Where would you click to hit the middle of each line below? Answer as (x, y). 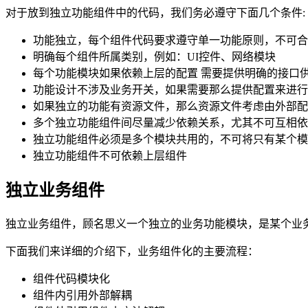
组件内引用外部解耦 (82, 295)
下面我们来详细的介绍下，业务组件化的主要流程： (132, 251)
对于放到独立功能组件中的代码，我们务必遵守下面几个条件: (155, 12)
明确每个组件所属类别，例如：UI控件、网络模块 (154, 56)
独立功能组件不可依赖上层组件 (110, 155)
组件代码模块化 (71, 278)
